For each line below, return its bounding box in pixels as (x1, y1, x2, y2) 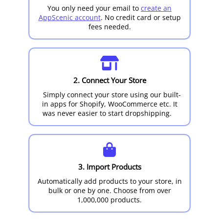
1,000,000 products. (77, 195, 142, 204)
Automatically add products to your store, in (37, 176, 182, 186)
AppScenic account (38, 13, 101, 22)
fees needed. (88, 22, 131, 31)
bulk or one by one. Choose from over (48, 186, 171, 195)
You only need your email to (47, 3, 141, 13)
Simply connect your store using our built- (43, 90, 181, 99)
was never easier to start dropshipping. (43, 109, 172, 118)
